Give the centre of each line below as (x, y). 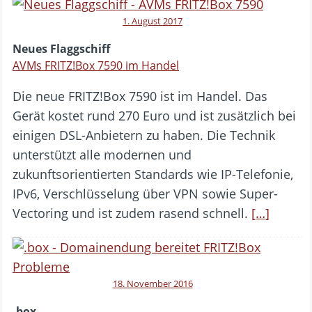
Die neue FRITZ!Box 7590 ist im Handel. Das (140, 96)
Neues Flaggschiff (61, 48)
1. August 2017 (153, 21)
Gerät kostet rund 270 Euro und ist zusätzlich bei (154, 115)
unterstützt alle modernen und (102, 154)
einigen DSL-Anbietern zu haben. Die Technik (144, 135)
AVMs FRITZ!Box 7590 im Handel (96, 65)
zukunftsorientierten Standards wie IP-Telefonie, (153, 174)
